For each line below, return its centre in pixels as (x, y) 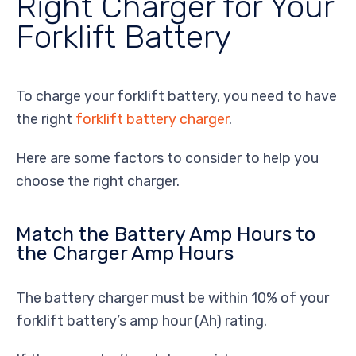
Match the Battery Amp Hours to (166, 234)
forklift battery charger (152, 120)
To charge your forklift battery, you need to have (176, 97)
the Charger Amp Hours (125, 253)
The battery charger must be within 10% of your (172, 298)
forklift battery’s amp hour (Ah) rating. (141, 321)
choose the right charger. (98, 182)
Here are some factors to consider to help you (167, 159)
